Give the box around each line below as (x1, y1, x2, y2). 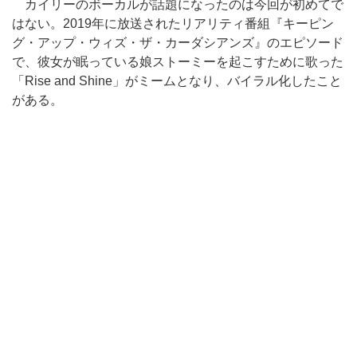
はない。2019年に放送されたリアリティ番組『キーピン (12, 17, 334, 30)
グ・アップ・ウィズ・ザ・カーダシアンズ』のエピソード (12, 36, 343, 49)
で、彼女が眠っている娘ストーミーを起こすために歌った (12, 55, 343, 69)
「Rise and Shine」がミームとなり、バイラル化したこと (12, 74, 342, 88)
